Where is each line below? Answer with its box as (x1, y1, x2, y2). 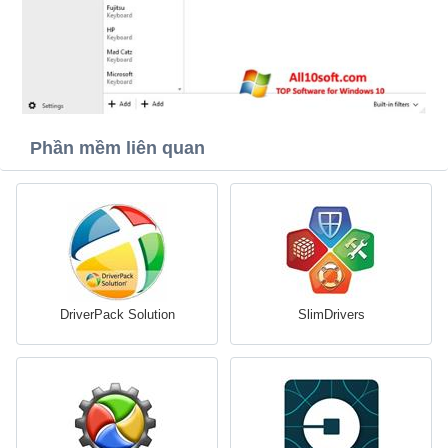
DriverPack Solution (59, 307, 175, 323)
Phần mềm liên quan (30, 138, 205, 159)
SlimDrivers (297, 307, 365, 323)
